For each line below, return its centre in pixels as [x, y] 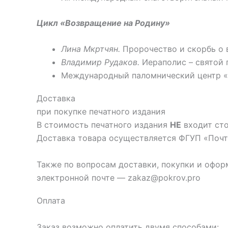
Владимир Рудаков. [100, 62]
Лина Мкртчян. [91, 49]
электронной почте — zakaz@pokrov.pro [119, 177]
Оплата [51, 201]
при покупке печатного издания [101, 112]
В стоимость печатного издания [103, 125]
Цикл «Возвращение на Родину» [103, 23]
